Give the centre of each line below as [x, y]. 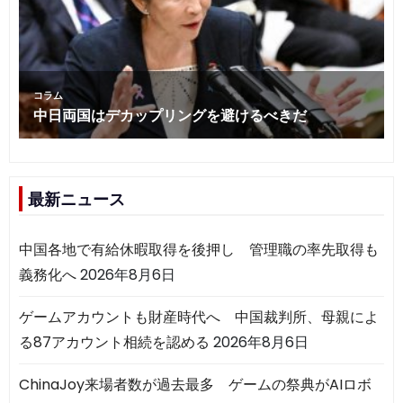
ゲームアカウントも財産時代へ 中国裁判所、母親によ [199, 317]
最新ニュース [76, 199]
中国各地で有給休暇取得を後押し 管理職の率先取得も [199, 249]
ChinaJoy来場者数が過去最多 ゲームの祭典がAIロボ [195, 384]
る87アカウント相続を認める [114, 342]
